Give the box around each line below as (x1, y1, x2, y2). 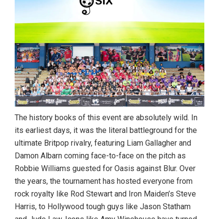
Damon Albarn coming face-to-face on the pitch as (15, 151, 186, 161)
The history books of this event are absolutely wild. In (15, 113, 197, 123)
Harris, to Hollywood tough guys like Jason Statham (15, 202, 191, 212)
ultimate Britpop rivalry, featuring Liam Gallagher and (15, 138, 191, 148)
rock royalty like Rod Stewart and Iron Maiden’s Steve (15, 189, 196, 199)
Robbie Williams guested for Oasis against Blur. (15, 164, 177, 174)
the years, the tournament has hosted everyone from (15, 176, 193, 186)
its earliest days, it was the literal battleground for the (15, 126, 197, 135)
